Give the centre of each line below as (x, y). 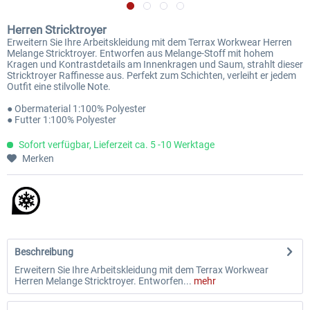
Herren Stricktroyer (57, 30)
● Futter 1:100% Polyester (62, 120)
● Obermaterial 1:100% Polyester (76, 109)
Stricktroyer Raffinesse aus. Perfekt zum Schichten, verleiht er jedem (152, 75)
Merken (38, 158)
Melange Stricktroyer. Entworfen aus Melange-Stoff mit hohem (140, 53)
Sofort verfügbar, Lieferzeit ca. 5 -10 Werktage (116, 145)
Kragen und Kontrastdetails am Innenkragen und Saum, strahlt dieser (155, 64)
